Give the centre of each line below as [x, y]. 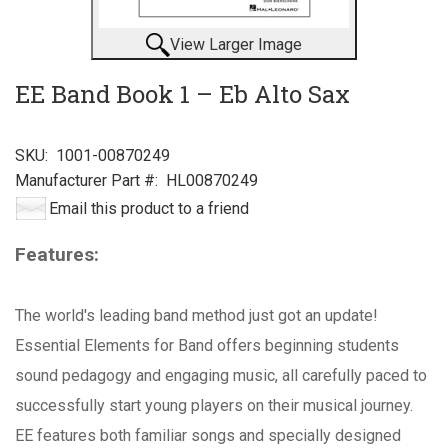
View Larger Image [236, 44]
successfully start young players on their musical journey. [214, 405]
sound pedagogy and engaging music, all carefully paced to [221, 375]
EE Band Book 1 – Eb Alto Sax [182, 93]
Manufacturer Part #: [86, 180]
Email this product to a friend [149, 208]
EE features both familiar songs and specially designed [208, 435]
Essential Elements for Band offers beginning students [207, 345]
